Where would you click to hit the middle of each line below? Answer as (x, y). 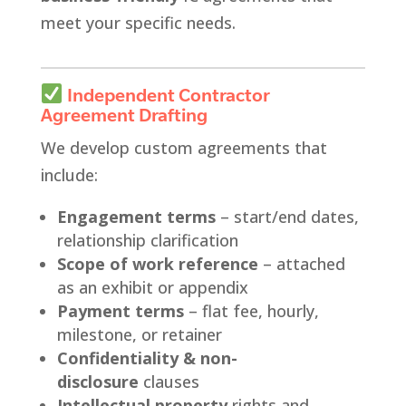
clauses (169, 382)
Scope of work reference (157, 264)
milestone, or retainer (139, 335)
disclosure (97, 382)
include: (69, 175)
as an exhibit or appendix (152, 288)
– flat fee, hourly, (251, 311)
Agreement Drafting (124, 115)
